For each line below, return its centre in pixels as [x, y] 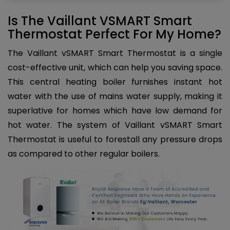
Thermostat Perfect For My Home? [114, 34]
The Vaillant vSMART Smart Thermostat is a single [115, 53]
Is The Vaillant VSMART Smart [100, 21]
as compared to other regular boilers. [84, 154]
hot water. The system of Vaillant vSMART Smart [115, 125]
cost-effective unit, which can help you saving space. [115, 67]
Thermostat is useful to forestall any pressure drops [115, 139]
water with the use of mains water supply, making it [115, 96]
